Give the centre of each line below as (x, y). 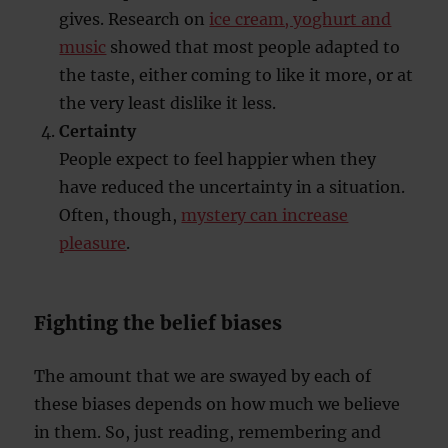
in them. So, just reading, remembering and (208, 432)
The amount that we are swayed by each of (203, 376)
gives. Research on (134, 19)
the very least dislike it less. (168, 103)
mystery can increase (265, 215)
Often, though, (120, 215)
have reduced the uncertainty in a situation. (232, 187)
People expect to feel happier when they (218, 159)
